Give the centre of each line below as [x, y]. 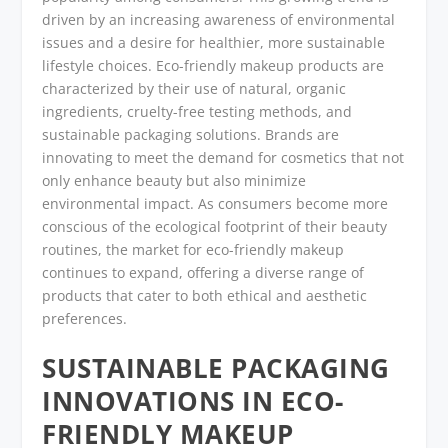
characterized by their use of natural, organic [194, 88]
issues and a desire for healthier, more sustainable [214, 42]
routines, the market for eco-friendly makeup [193, 249]
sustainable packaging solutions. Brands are [191, 134]
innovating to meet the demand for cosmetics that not [223, 157]
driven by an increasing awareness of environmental [219, 19]
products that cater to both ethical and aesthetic [205, 295]
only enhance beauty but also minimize [174, 180]
